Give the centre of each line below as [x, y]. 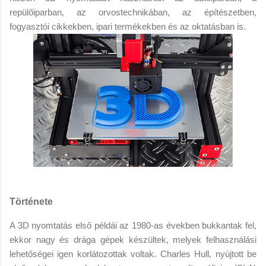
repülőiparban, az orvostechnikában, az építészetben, [133, 12]
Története [31, 201]
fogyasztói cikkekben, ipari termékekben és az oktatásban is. [128, 26]
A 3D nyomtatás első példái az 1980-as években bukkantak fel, [133, 225]
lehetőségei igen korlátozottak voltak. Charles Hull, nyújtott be [133, 254]
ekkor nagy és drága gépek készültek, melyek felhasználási [133, 239]
